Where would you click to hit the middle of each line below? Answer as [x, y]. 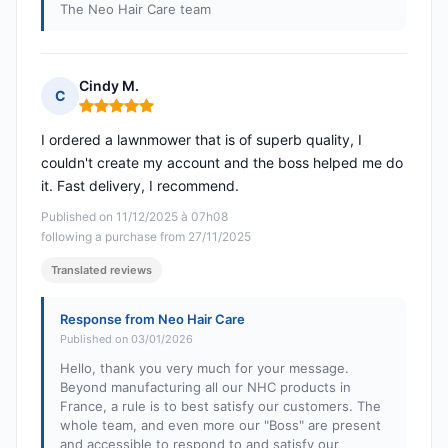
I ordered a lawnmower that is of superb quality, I [201, 140]
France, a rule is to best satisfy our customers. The [220, 406]
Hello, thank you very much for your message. [204, 368]
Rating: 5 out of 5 [138, 114]
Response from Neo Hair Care [152, 319]
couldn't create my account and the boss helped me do [222, 163]
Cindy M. [109, 86]
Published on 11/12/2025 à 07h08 [134, 217]
